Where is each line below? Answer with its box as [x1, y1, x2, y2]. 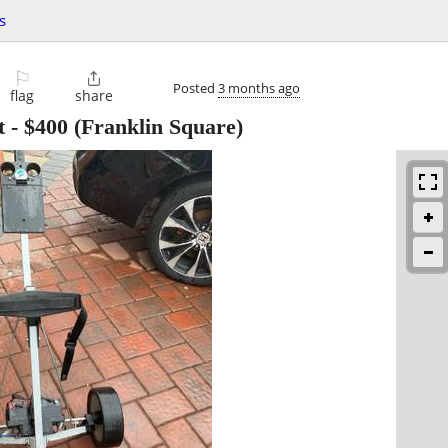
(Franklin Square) [68, 114, 243, 140]
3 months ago [218, 78, 300, 97]
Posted [173, 78, 218, 97]
